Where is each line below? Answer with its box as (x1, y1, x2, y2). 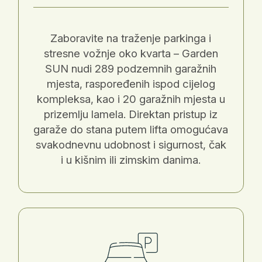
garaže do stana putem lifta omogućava (33, 122, 229, 136)
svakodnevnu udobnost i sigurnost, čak (35, 137, 226, 151)
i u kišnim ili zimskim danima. (61, 153, 201, 167)
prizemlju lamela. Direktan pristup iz (44, 107, 218, 121)
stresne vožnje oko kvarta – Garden (43, 46, 218, 60)
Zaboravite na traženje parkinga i (50, 31, 212, 45)
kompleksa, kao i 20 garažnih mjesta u (36, 92, 225, 106)
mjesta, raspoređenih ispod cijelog (46, 77, 215, 91)
